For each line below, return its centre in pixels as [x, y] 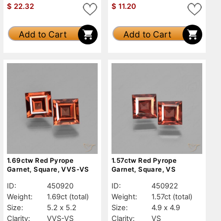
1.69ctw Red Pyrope [40, 160]
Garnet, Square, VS [144, 169]
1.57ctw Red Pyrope [144, 160]
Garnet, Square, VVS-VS [48, 169]
